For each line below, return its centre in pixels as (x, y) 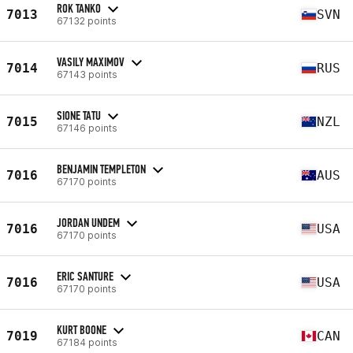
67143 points (87, 74)
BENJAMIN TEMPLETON (101, 169)
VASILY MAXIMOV (91, 61)
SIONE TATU (79, 115)
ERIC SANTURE (85, 276)
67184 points (87, 342)
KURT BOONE (82, 329)
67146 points (87, 128)
